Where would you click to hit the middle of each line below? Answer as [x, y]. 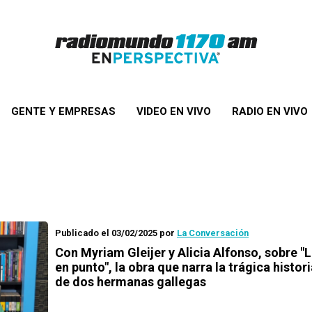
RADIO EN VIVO [270, 111]
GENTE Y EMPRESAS [63, 111]
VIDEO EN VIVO [173, 111]
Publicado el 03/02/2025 [106, 233]
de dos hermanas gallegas [131, 282]
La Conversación [213, 233]
